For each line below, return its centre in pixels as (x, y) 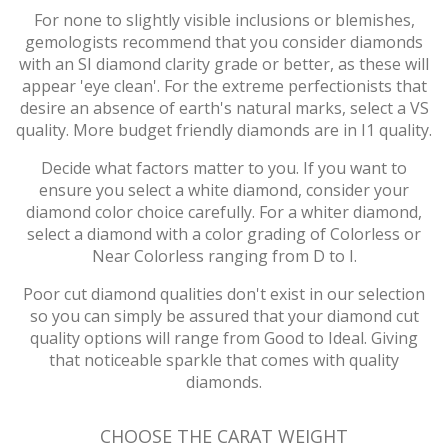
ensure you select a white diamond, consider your (224, 189)
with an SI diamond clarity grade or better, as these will (224, 63)
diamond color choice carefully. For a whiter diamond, (224, 211)
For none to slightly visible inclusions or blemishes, (224, 19)
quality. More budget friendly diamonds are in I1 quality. (224, 129)
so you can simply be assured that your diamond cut (224, 315)
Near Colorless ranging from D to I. (224, 255)
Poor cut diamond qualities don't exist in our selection (224, 293)
